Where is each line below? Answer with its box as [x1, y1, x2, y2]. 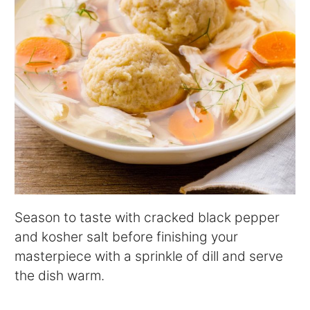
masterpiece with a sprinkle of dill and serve [15, 247, 284, 264]
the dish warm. [15, 266, 105, 284]
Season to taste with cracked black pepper [15, 208, 280, 226]
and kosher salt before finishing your [15, 228, 239, 245]
